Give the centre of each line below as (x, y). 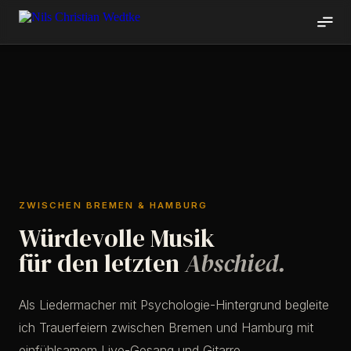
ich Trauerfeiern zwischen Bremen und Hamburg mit (166, 327)
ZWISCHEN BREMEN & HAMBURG (113, 205)
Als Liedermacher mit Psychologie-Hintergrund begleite (174, 304)
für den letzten (102, 263)
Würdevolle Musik (117, 238)
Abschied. (235, 263)
